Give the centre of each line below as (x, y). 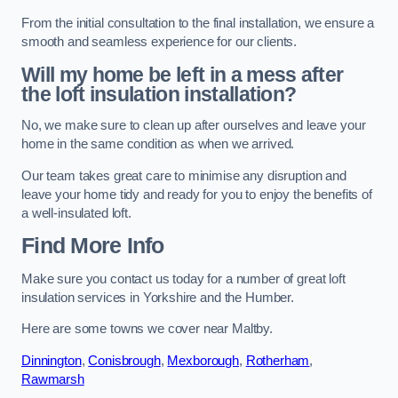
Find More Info (93, 246)
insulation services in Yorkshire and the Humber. (158, 297)
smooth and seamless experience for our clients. (159, 42)
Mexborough (203, 360)
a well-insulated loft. (76, 213)
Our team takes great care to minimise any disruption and (184, 175)
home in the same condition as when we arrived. (158, 144)
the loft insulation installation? (159, 94)
